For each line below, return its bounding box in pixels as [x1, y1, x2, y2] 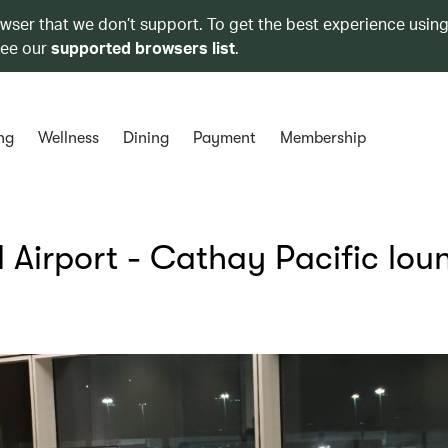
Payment [192, 129, 256, 147]
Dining [122, 129, 169, 147]
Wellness [37, 129, 99, 147]
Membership [279, 129, 366, 147]
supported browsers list [51, 37, 235, 58]
